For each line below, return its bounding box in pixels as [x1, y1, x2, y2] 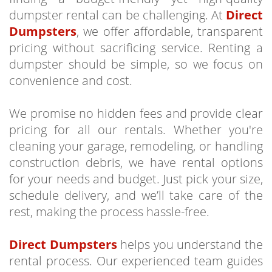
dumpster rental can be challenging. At [9, 7, 226, 23]
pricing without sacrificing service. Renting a [9, 39, 263, 56]
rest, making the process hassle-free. [9, 203, 209, 220]
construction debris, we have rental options [9, 154, 263, 171]
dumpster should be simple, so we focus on [9, 56, 263, 72]
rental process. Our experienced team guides [9, 253, 263, 269]
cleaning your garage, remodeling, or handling [9, 138, 263, 154]
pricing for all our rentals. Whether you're [9, 121, 263, 138]
